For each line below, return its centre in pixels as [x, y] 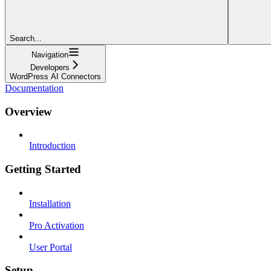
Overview [28, 111]
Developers [50, 67]
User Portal [51, 247]
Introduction [52, 146]
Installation [50, 203]
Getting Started [43, 169]
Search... [26, 38]
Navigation [50, 54]
